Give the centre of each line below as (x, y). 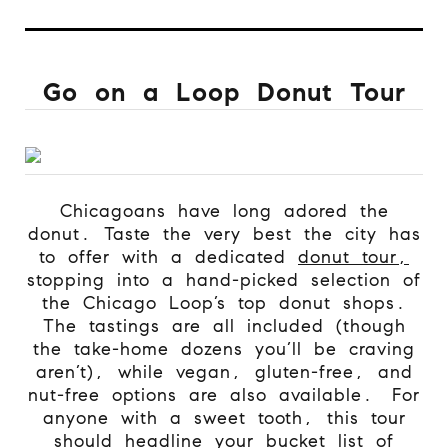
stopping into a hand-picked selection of (224, 279)
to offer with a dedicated (168, 256)
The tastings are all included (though (224, 325)
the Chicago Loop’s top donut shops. (224, 302)
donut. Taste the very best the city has (224, 233)
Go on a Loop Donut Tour (224, 91)
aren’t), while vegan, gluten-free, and (224, 371)
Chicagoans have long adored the (224, 210)
